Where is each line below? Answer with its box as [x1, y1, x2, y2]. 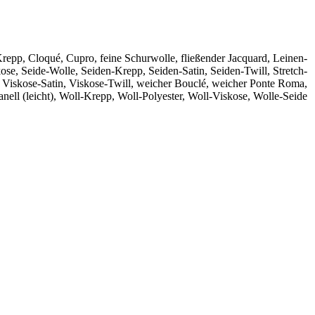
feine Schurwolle [100, 52, 175, 65]
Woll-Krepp [59, 90, 112, 103]
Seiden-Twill [210, 65, 267, 77]
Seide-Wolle [21, 65, 75, 77]
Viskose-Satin [2, 77, 63, 90]
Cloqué [28, 52, 60, 65]
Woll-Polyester [117, 90, 182, 103]
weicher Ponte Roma [212, 77, 304, 90]
